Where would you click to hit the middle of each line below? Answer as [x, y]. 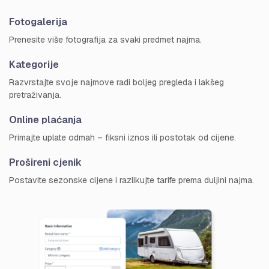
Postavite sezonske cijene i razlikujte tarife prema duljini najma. [131, 180]
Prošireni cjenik [45, 162]
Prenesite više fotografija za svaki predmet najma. [105, 39]
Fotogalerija [38, 22]
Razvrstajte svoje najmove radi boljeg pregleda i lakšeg [116, 82]
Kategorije [34, 64]
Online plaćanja [45, 119]
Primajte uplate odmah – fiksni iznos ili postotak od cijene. [122, 137]
